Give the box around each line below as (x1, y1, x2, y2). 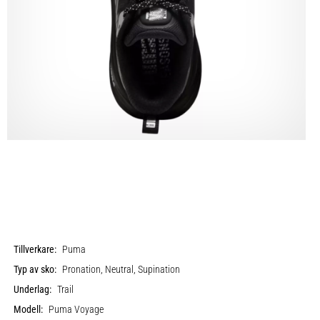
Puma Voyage (49, 303, 104, 316)
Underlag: (14, 283, 52, 296)
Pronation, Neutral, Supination (62, 263, 181, 276)
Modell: (14, 303, 44, 316)
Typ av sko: (14, 263, 57, 276)
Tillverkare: (14, 243, 57, 256)
